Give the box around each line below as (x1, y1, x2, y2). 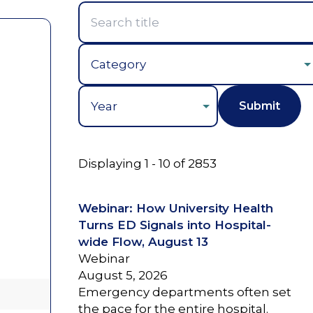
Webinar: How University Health (78, 201, 273, 215)
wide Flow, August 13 (78, 234, 208, 249)
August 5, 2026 (78, 268, 168, 282)
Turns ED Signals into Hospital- (78, 217, 271, 232)
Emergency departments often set (78, 284, 291, 299)
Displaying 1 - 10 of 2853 (78, 156, 217, 170)
